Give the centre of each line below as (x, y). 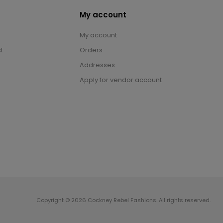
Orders (91, 50)
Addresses (97, 65)
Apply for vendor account (121, 80)
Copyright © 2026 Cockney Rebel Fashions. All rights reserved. (123, 200)
